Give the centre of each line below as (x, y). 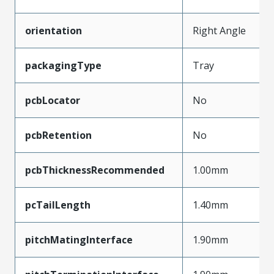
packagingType (63, 65)
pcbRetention (58, 135)
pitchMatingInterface (79, 239)
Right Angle (219, 30)
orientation (54, 30)
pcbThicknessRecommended (95, 170)
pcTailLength (58, 205)
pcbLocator (53, 100)
